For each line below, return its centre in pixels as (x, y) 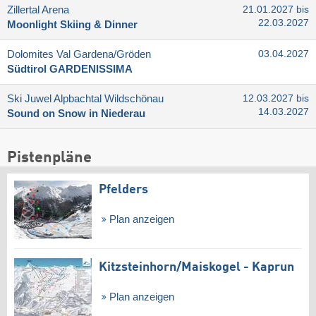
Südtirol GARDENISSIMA (70, 69)
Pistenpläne (49, 158)
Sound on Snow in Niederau (76, 114)
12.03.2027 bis (276, 99)
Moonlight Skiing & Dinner (72, 25)
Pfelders (123, 189)
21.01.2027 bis (276, 10)
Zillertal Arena (38, 10)
